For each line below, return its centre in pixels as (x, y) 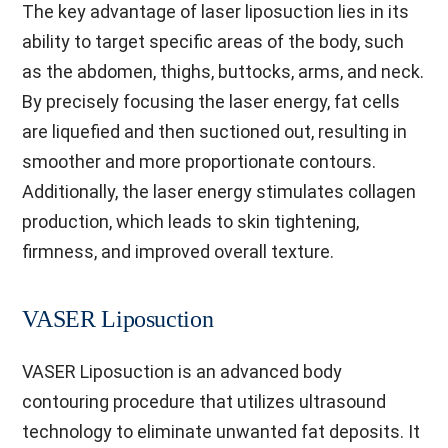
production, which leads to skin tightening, (191, 221)
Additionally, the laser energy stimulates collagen (219, 191)
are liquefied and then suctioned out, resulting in (215, 131)
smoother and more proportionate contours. (199, 161)
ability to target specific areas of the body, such (213, 41)
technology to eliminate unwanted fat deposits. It (221, 431)
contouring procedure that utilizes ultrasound (204, 401)
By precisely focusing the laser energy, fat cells (211, 101)
